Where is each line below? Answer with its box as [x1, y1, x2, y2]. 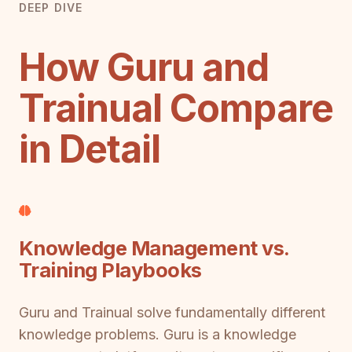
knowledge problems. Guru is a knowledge [19, 325, 296, 343]
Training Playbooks [19, 258, 202, 283]
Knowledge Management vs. [19, 236, 289, 261]
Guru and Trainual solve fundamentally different [19, 303, 325, 321]
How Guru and [19, 43, 269, 90]
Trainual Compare [19, 84, 333, 131]
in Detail [19, 125, 161, 172]
